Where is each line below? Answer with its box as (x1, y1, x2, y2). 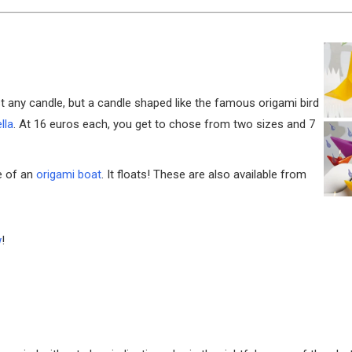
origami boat (36, 167, 101, 182)
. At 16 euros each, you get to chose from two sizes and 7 (13, 117, 315, 132)
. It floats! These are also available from (101, 167, 306, 182)
